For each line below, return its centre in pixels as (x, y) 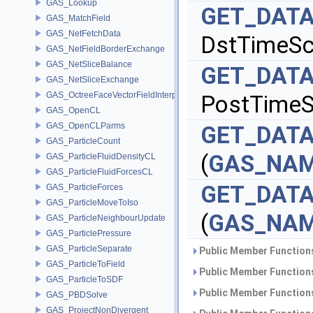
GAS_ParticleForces (85, 187)
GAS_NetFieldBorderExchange (105, 49)
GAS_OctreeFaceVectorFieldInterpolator (122, 95)
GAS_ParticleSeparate (89, 248)
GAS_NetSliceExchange (93, 79)
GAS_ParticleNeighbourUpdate (106, 218)
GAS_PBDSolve (77, 294)
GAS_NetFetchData (83, 33)
